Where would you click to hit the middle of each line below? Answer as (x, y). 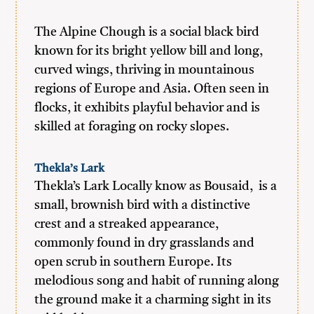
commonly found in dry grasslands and (145, 243)
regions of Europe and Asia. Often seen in (152, 89)
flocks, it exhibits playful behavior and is (148, 108)
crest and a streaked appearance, (127, 224)
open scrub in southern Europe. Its (134, 262)
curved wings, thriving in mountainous (145, 70)
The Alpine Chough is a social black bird (147, 32)
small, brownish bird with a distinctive (143, 205)
